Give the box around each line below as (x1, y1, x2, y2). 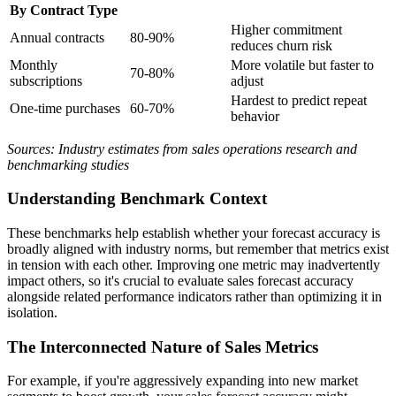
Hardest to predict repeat (231, 92, 367, 108)
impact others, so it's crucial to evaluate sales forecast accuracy (7, 272, 354, 288)
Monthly (10, 57, 57, 72)
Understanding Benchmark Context (7, 189, 267, 209)
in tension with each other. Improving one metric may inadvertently (7, 256, 380, 272)
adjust (231, 72, 263, 88)
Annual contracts (10, 29, 104, 45)
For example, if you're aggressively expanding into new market (7, 373, 358, 389)
